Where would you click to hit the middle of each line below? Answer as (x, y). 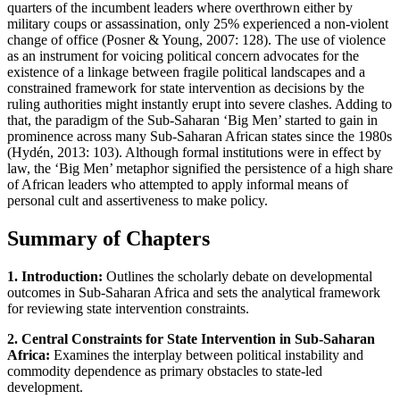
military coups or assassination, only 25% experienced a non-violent (198, 24)
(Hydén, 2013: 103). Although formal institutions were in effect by (194, 153)
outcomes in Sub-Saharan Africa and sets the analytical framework (194, 292)
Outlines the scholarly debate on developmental (237, 276)
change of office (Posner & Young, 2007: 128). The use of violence (196, 40)
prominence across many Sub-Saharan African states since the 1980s (200, 137)
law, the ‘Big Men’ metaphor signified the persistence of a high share (200, 169)
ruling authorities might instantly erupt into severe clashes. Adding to (200, 104)
